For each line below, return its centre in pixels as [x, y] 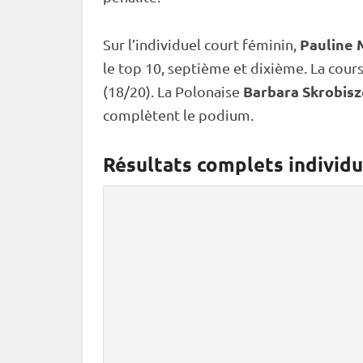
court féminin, [250, 44]
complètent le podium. [178, 115]
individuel [168, 44]
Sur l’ [119, 44]
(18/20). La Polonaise [173, 91]
